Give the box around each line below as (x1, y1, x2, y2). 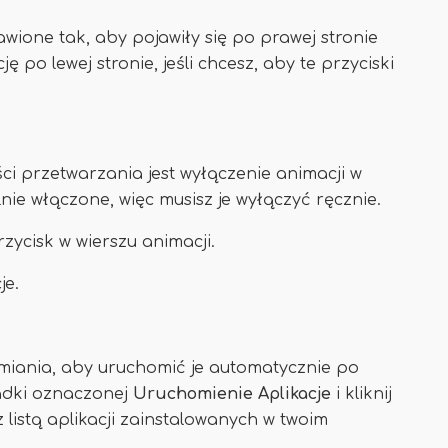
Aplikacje (258, 385, 336, 403)
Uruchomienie (133, 385, 253, 403)
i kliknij (336, 385, 392, 403)
